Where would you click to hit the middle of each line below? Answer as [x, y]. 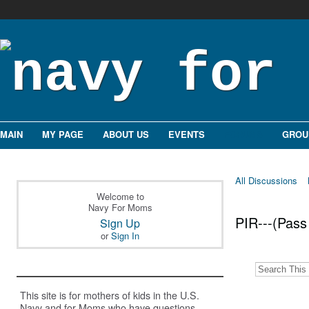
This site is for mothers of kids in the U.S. [110, 295]
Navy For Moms [120, 207]
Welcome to [120, 196]
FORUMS [243, 134]
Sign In [125, 236]
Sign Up [120, 223]
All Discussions [266, 180]
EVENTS [187, 134]
